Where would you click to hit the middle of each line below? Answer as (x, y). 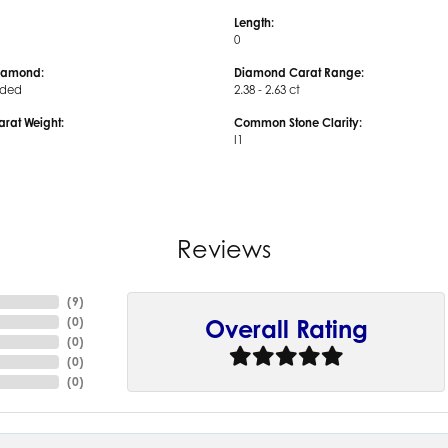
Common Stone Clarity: (298, 122)
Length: (254, 22)
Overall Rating (286, 328)
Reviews (224, 249)
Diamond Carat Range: (299, 72)
